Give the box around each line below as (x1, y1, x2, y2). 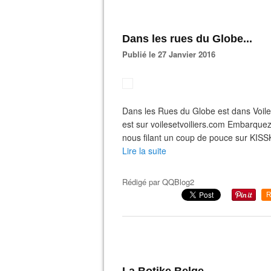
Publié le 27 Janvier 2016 (128, 48, 215, 60)
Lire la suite (122, 145, 166, 157)
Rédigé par (122, 176, 162, 188)
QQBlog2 (162, 176, 194, 188)
